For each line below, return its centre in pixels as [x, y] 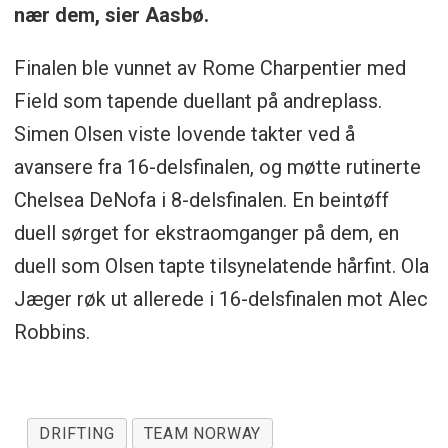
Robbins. [51, 332]
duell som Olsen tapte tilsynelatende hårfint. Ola [221, 266]
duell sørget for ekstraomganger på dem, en [206, 233]
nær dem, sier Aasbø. [111, 15]
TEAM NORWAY [202, 434]
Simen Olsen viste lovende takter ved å [184, 134]
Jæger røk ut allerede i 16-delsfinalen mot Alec [220, 299]
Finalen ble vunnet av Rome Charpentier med [209, 68]
